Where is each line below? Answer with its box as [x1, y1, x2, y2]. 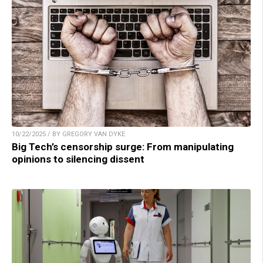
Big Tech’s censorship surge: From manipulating [12, 141, 234, 153]
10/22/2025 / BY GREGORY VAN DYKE [12, 130, 125, 139]
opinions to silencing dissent [12, 153, 144, 166]
